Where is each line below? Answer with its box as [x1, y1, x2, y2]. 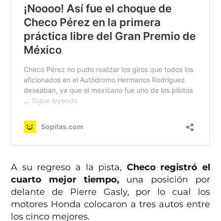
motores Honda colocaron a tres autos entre [11, 199, 210, 210]
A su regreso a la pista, [11, 162, 127, 173]
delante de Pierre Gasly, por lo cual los [11, 186, 210, 198]
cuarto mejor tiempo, [11, 174, 119, 185]
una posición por [119, 174, 210, 185]
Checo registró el [126, 162, 210, 173]
